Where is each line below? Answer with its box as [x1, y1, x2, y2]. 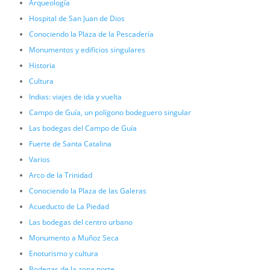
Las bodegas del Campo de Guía [28, 122, 137, 133]
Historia [28, 60, 55, 71]
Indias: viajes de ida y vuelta [28, 91, 122, 102]
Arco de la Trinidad [28, 169, 92, 180]
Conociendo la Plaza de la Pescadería [28, 28, 154, 39]
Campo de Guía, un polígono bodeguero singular [28, 107, 191, 118]
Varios [28, 154, 50, 165]
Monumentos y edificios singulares [28, 44, 145, 55]
